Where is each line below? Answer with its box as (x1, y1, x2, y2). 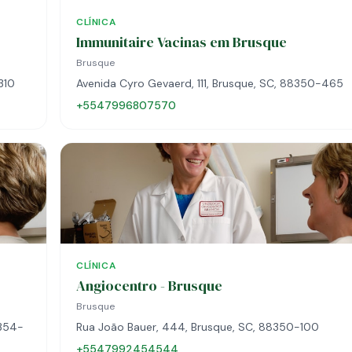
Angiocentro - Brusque (76, 276, 222, 295)
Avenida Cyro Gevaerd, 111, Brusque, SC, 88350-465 (76, 76, 343, 90)
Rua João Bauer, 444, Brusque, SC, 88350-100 (76, 320, 319, 334)
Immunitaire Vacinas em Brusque (76, 32, 287, 52)
